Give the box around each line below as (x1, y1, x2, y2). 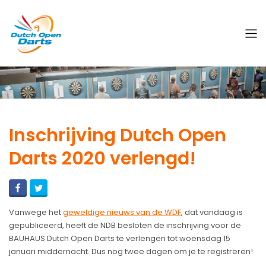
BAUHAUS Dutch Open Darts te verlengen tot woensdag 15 (9, 233, 230, 245)
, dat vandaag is (181, 207, 243, 218)
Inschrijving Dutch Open (9, 123, 226, 148)
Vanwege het (9, 207, 63, 218)
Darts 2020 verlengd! (9, 146, 196, 172)
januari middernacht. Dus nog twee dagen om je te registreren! (9, 246, 253, 258)
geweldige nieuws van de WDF (63, 207, 181, 218)
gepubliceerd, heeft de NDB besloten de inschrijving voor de (9, 220, 241, 232)
